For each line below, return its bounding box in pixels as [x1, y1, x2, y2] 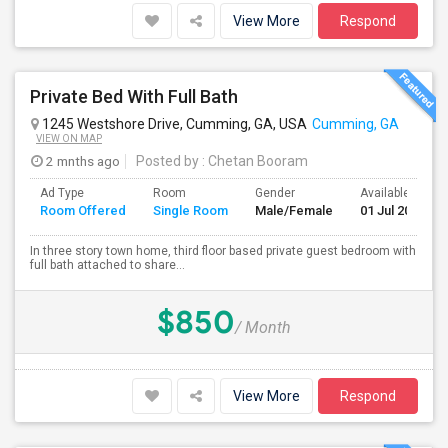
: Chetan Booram [199, 153, 308, 169]
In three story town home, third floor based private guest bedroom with [30, 244, 416, 258]
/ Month [235, 318, 291, 337]
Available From [360, 186, 441, 200]
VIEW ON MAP [36, 133, 102, 144]
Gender [255, 186, 295, 200]
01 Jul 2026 [360, 203, 425, 218]
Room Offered [40, 203, 126, 218]
